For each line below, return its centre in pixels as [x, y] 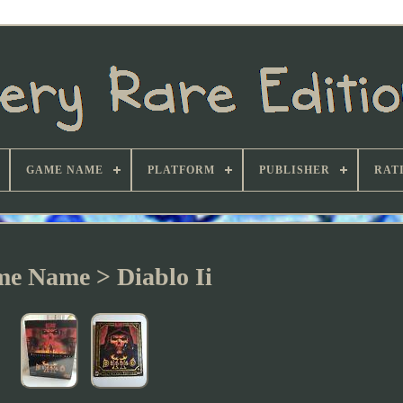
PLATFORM [181, 170]
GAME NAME [65, 170]
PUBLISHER [295, 170]
